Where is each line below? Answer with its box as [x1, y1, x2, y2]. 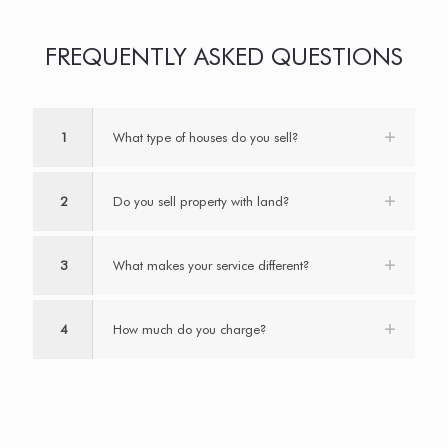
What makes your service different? [113, 257, 310, 274]
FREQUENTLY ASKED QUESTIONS [45, 42, 403, 72]
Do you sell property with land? [113, 193, 290, 210]
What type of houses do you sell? [113, 129, 299, 146]
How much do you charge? [113, 321, 267, 338]
